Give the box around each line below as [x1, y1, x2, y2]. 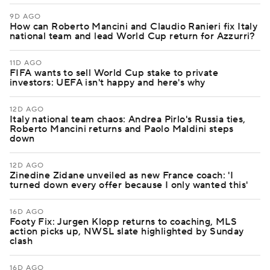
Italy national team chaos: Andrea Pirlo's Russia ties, [10, 113, 246, 125]
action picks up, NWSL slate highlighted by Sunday [10, 225, 244, 237]
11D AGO [10, 58, 42, 67]
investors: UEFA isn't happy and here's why [10, 77, 206, 89]
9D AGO [10, 12, 41, 21]
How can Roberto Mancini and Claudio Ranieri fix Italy [10, 20, 258, 33]
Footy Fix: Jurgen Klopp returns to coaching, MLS [10, 216, 237, 228]
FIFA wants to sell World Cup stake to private [10, 67, 218, 79]
